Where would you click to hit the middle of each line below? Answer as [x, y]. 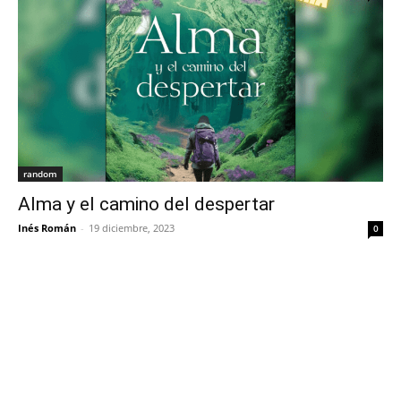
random [40, 174]
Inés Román [47, 228]
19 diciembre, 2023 [132, 228]
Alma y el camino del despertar [146, 204]
